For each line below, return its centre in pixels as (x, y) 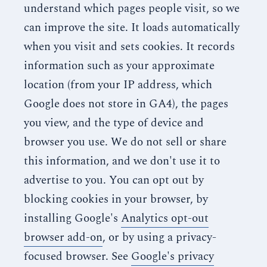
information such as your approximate (119, 66)
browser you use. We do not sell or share (125, 142)
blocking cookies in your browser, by (116, 199)
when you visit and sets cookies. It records (129, 47)
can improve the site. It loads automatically (132, 28)
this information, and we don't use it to (122, 161)
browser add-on (63, 237)
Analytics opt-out (165, 218)
